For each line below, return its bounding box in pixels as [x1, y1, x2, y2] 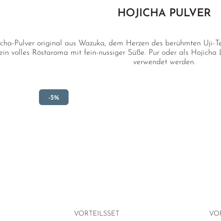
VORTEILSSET [74, 210, 119, 218]
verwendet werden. [133, 58, 195, 66]
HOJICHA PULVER [117, 8, 211, 19]
